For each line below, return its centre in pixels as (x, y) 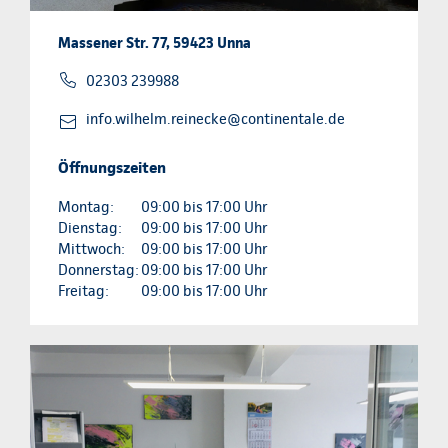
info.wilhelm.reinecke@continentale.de (215, 119)
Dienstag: (90, 228)
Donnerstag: (98, 270)
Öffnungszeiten (112, 168)
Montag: (86, 207)
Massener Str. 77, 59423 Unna (154, 43)
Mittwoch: (91, 249)
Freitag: (83, 291)
